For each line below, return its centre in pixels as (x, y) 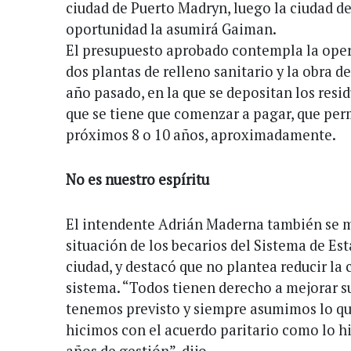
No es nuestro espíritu (138, 179)
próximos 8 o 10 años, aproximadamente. (201, 134)
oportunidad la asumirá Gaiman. (171, 29)
